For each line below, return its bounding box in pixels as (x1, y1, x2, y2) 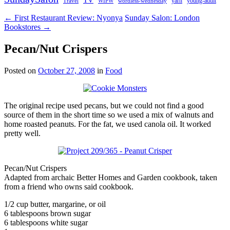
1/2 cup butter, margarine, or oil (4, 199, 106, 208)
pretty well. (4, 128, 41, 138)
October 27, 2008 (38, 66, 95, 75)
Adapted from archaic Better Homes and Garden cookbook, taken (4, 172, 217, 182)
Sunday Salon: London (125, 13, 200, 22)
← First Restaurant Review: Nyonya (4, 13, 123, 22)
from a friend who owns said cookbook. (4, 182, 133, 191)
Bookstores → (4, 22, 51, 31)
